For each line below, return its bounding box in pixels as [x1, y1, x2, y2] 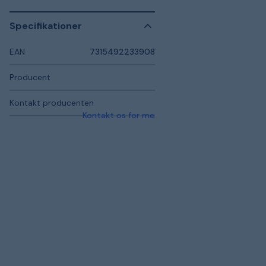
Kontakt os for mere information [82, 109, 211, 121]
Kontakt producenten [9, 97, 94, 108]
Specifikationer [9, 20, 82, 32]
